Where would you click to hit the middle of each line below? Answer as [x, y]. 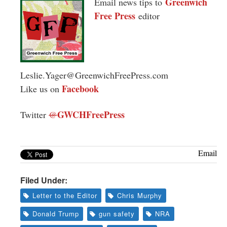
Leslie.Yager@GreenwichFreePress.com [94, 75]
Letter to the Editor [65, 195]
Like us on [41, 88]
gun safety [117, 213]
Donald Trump [55, 213]
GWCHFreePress [91, 114]
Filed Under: [44, 180]
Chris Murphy [140, 195]
